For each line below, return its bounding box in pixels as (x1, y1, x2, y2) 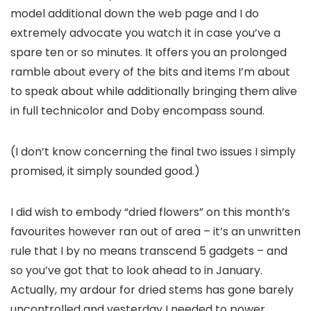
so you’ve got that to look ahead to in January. (10, 262, 262, 278)
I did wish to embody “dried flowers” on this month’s (10, 204, 290, 220)
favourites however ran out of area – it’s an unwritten (10, 224, 301, 239)
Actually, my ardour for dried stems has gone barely (10, 282, 294, 298)
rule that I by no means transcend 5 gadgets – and (10, 243, 287, 259)
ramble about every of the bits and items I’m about (10, 64, 290, 80)
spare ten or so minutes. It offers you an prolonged (10, 44, 287, 60)
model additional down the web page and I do (10, 6, 259, 22)
